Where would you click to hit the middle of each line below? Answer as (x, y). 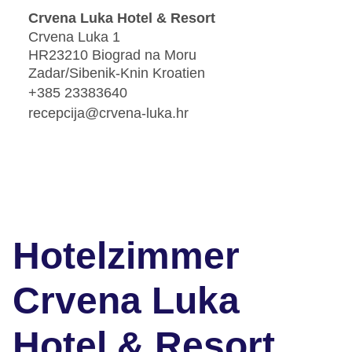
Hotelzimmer (126, 256)
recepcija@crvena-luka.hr (108, 113)
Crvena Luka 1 (74, 37)
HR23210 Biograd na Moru (112, 55)
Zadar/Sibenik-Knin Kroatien (117, 73)
